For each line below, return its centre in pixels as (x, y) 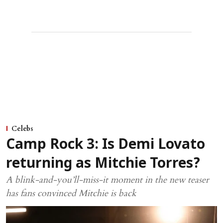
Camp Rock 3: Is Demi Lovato (106, 145)
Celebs (22, 128)
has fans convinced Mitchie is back (71, 193)
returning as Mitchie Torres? (103, 164)
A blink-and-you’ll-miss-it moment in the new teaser (108, 180)
